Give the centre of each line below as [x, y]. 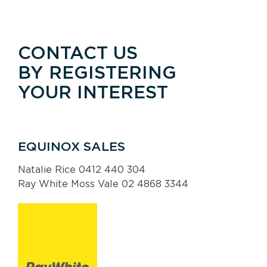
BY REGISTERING [97, 72]
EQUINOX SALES [72, 146]
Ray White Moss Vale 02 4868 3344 [103, 184]
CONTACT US [78, 52]
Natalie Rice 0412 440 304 [82, 170]
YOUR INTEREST [93, 92]
